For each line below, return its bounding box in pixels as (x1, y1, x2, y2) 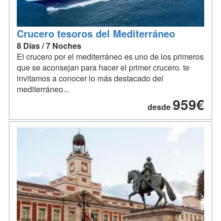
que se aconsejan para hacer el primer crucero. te (17, 62, 189, 74)
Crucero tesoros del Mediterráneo (17, 26, 175, 41)
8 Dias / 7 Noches (17, 40, 81, 52)
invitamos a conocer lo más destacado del (17, 73, 163, 84)
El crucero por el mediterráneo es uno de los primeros (17, 51, 204, 63)
